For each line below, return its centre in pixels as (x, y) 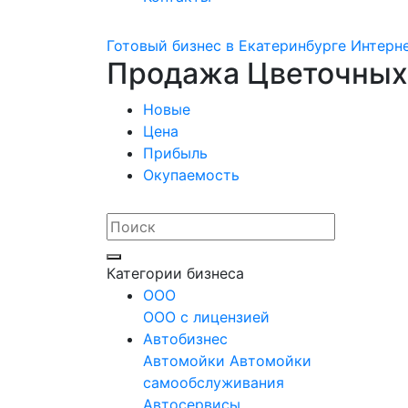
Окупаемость (191, 175)
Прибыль (175, 153)
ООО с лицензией (206, 317)
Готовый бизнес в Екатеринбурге (226, 46)
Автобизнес (185, 339)
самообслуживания (214, 382)
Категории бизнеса (175, 273)
